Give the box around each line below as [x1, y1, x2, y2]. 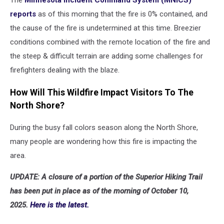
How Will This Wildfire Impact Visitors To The [10, 87, 193, 97]
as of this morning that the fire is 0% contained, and [36, 9, 207, 18]
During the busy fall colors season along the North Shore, [10, 123, 198, 132]
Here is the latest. [28, 200, 91, 210]
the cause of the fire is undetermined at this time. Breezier [10, 23, 201, 32]
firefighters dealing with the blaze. [10, 65, 119, 74]
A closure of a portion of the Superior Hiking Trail [39, 172, 202, 182]
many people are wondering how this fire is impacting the [10, 137, 197, 146]
